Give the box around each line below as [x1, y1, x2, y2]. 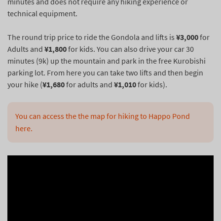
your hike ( [7, 79, 42, 89]
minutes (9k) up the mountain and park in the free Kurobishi [7, 56, 206, 66]
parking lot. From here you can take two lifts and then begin [7, 68, 203, 77]
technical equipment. [7, 8, 77, 18]
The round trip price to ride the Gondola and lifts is [7, 32, 176, 42]
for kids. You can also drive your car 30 [67, 44, 194, 54]
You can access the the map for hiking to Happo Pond [15, 111, 191, 121]
